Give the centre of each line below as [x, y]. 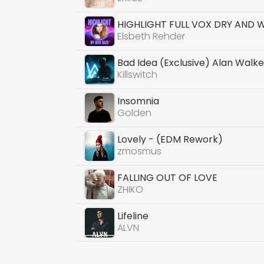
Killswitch [138, 75]
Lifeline [133, 216]
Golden [135, 113]
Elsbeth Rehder [151, 36]
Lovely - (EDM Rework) [170, 139]
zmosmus [140, 151]
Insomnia [138, 101]
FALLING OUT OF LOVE [168, 178]
